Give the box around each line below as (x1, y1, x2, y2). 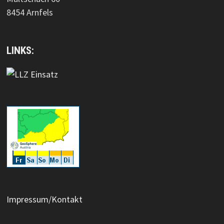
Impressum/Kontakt (6, 193, 82, 205)
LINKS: (6, 44, 34, 56)
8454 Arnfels (6, 6, 53, 18)
